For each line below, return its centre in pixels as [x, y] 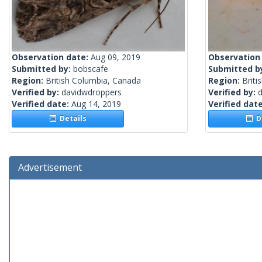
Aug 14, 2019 [96, 104]
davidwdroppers [92, 92]
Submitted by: [42, 69]
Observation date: [51, 57]
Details [72, 119]
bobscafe [91, 69]
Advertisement [50, 168]
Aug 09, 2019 [116, 57]
